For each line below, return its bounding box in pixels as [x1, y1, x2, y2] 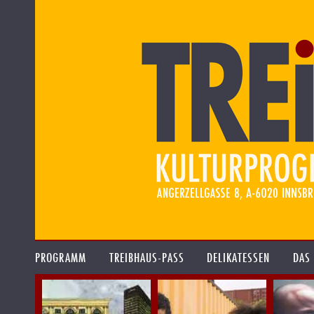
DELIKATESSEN [207, 248, 271, 266]
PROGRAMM [35, 248, 86, 266]
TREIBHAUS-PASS [109, 248, 184, 266]
